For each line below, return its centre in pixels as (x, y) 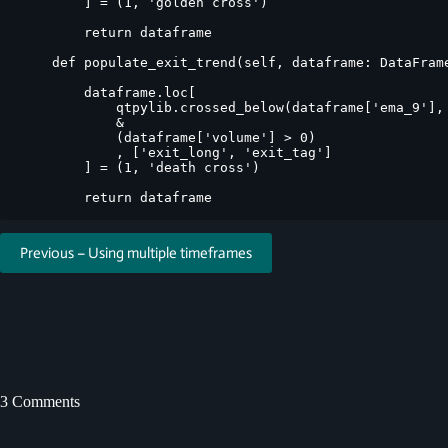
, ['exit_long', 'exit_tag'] (176, 152)
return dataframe (116, 32)
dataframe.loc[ (108, 92)
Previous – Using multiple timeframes (136, 252)
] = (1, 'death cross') (140, 167)
